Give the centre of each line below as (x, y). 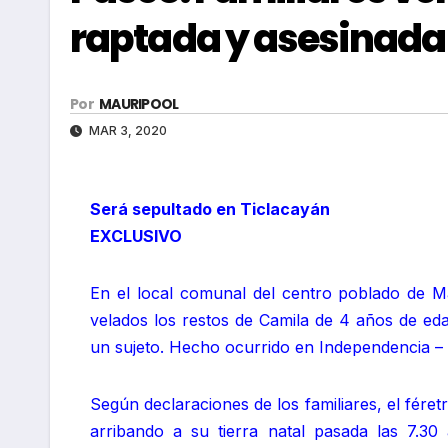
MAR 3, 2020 (126, 131)
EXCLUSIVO (136, 236)
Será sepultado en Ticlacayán (210, 209)
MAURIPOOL (138, 104)
